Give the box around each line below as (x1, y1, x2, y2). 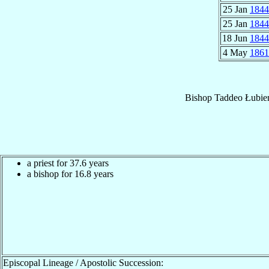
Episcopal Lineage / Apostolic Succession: (3, 257, 163, 268)
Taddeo (214, 92, 243, 103)
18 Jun (222, 32, 250, 43)
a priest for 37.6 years (27, 157, 109, 168)
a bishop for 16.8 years (27, 168, 113, 179)
